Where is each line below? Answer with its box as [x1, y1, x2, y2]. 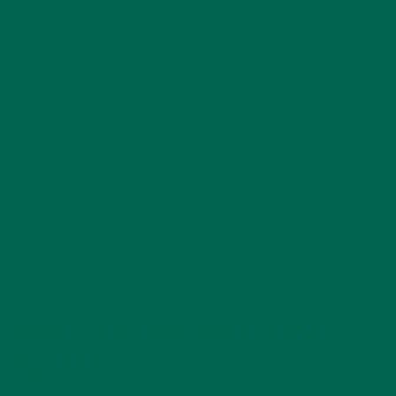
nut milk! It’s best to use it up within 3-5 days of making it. [13, 235, 360, 249]
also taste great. [13, 64, 113, 78]
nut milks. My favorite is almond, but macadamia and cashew [13, 42, 376, 57]
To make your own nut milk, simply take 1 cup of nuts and [13, 107, 354, 121]
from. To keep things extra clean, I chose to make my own [13, 21, 361, 35]
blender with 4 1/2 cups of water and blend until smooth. [13, 171, 348, 185]
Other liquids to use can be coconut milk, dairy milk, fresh [13, 256, 354, 270]
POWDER [13, 355, 104, 386]
